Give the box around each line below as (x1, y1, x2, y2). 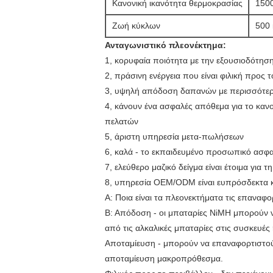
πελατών (105, 116, 138, 126)
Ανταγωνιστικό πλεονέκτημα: (105, 40, 226, 50)
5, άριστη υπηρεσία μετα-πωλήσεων (105, 132, 244, 141)
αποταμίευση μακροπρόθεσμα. (105, 253, 223, 263)
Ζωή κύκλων (112, 21, 160, 30)
